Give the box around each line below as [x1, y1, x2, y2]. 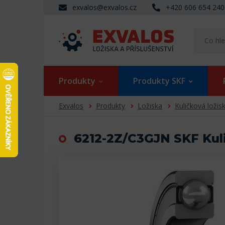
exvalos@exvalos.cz [72, 3, 137, 13]
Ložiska [138, 101, 162, 111]
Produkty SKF [133, 75, 185, 87]
